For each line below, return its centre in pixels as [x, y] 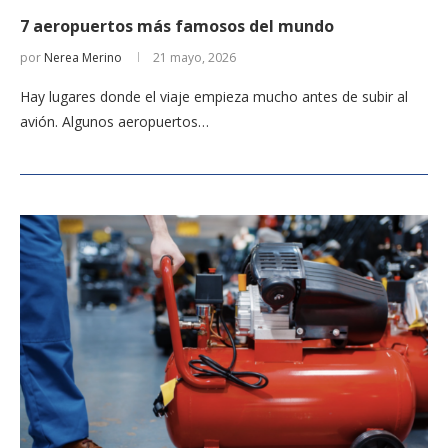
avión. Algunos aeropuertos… [114, 121]
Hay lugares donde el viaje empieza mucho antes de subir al [214, 96]
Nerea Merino [83, 57]
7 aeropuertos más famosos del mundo [177, 25]
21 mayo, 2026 [194, 57]
